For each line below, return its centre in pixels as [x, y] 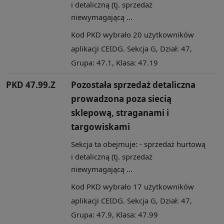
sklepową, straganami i [120, 113]
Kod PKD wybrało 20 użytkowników [132, 35]
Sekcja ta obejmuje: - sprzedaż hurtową [138, 144]
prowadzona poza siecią [121, 99]
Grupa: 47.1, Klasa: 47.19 [114, 63]
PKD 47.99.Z [31, 85]
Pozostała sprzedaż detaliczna [133, 85]
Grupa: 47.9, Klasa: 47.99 [114, 215]
